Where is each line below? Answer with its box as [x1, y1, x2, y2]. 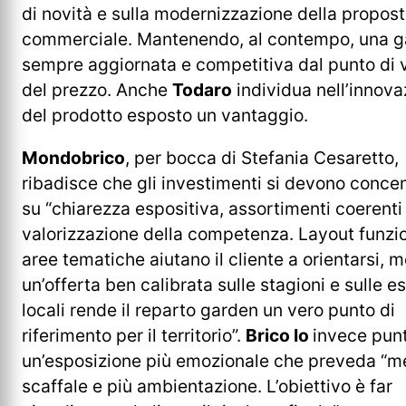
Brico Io [246, 324, 313, 347]
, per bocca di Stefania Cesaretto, [125, 147, 399, 169]
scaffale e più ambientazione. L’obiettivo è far [22, 375, 392, 398]
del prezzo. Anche [22, 79, 172, 101]
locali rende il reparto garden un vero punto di [22, 299, 395, 322]
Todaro [172, 79, 232, 101]
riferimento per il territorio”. [22, 324, 246, 347]
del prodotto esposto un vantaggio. [22, 104, 308, 127]
